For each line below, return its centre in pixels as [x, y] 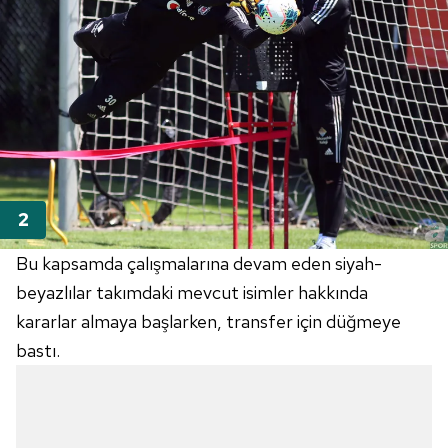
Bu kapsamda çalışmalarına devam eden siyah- [199, 263]
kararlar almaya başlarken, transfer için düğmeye [208, 321]
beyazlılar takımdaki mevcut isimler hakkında [192, 292]
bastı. [38, 350]
